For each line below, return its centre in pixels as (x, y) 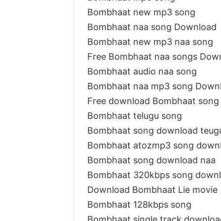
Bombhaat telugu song (134, 115)
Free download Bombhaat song (153, 101)
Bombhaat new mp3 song (141, 12)
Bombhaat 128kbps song (139, 204)
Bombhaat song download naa (151, 160)
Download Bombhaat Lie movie (152, 189)
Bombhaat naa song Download (152, 27)
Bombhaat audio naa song (142, 71)
